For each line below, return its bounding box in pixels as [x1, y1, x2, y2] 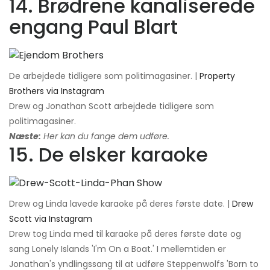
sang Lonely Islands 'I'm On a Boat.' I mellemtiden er [9, 242, 226, 255]
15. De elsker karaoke [9, 140, 208, 168]
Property [199, 69, 235, 82]
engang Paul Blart [9, 13, 178, 40]
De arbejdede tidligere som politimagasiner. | [9, 69, 199, 82]
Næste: [9, 130, 41, 142]
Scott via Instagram [9, 212, 92, 225]
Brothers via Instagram [9, 84, 104, 97]
